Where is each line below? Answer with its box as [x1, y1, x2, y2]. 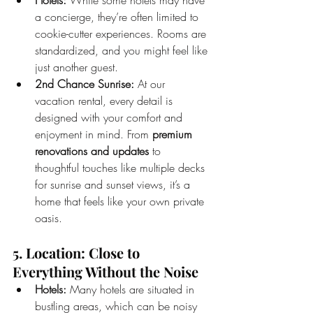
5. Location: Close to [13, 242, 143, 262]
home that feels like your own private [35, 193, 208, 209]
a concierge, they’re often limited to [35, 8, 202, 24]
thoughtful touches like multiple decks [35, 159, 208, 175]
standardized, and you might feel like [35, 42, 211, 58]
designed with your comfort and [35, 109, 186, 125]
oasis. [35, 210, 62, 226]
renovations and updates [35, 143, 149, 159]
